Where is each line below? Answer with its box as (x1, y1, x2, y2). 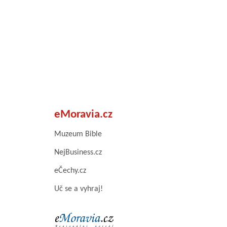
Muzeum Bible (54, 130, 102, 138)
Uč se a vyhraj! (54, 184, 103, 193)
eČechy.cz (54, 166, 86, 175)
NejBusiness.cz (54, 148, 102, 157)
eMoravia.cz (54, 108, 112, 121)
